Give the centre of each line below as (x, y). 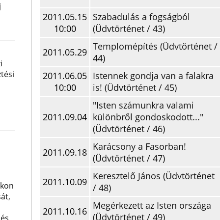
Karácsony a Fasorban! (139, 146)
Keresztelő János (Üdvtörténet (154, 176)
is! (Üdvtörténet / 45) (135, 87)
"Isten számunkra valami (143, 105)
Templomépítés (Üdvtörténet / (155, 46)
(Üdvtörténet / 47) (129, 158)
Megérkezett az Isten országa (152, 205)
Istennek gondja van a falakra (153, 76)
